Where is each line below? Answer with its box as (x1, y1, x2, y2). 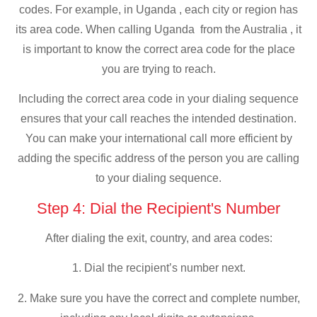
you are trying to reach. (101, 62, 216, 75)
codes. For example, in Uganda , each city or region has (19, 3, 298, 16)
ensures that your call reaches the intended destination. (21, 113, 296, 125)
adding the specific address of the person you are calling (18, 152, 299, 165)
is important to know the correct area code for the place (22, 42, 295, 55)
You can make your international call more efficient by (25, 132, 292, 145)
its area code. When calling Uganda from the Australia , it (16, 23, 301, 35)
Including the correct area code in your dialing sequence (18, 93, 299, 105)
